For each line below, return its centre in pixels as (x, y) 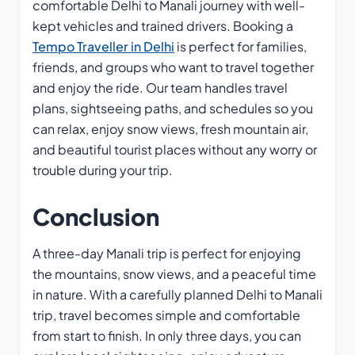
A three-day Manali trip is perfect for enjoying (167, 254)
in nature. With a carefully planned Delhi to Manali (177, 295)
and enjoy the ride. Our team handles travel (160, 87)
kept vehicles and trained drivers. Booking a (163, 25)
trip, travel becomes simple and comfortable (166, 315)
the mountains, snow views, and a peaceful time (174, 274)
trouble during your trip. (103, 170)
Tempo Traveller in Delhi (103, 46)
